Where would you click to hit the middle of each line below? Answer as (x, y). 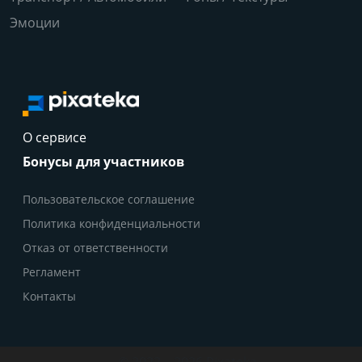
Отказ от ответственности (95, 248)
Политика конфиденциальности (112, 223)
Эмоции (35, 22)
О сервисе (55, 137)
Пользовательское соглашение (109, 199)
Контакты (49, 296)
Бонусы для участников (103, 162)
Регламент (52, 272)
